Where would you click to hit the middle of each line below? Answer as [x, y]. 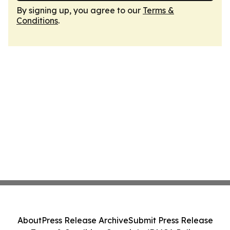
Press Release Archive [85, 220]
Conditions [37, 21]
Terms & [158, 10]
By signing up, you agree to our [80, 10]
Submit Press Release [170, 220]
